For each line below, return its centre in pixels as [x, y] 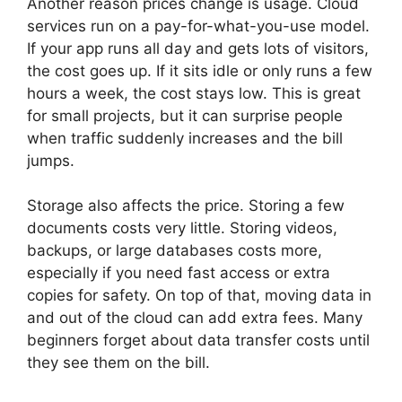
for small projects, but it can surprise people [185, 115]
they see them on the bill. [118, 363]
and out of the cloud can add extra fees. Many [195, 318]
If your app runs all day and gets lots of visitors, [198, 48]
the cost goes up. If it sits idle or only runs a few [200, 70]
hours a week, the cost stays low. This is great [194, 93]
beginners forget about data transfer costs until [198, 340]
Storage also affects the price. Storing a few [186, 205]
